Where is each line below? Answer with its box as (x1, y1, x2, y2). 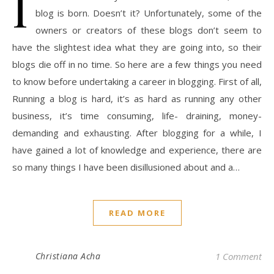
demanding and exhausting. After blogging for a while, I (12, 127, 262, 139)
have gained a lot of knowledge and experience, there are (12, 144, 262, 157)
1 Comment (215, 250, 262, 263)
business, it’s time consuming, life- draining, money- (12, 109, 262, 122)
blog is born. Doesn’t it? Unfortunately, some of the (35, 7, 262, 20)
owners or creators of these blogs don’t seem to (35, 24, 262, 37)
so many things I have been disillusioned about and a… (12, 161, 240, 174)
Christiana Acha (35, 250, 100, 262)
